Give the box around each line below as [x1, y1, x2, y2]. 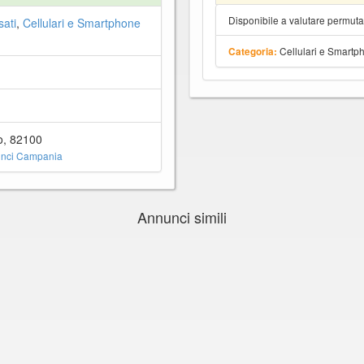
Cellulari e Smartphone [22, 14, 141, 31]
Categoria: [228, 44, 278, 58]
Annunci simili [137, 206, 227, 227]
